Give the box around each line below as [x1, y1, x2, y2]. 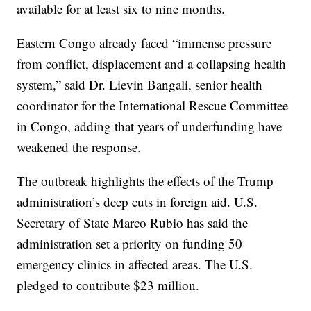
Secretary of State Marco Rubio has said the [17, 213, 249, 231]
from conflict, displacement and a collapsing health [17, 54, 287, 72]
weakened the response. [17, 137, 142, 155]
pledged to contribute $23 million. [17, 276, 200, 294]
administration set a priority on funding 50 [17, 234, 243, 252]
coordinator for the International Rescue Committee [17, 96, 289, 114]
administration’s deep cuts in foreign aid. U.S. [17, 192, 258, 210]
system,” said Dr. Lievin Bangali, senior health [17, 75, 263, 93]
